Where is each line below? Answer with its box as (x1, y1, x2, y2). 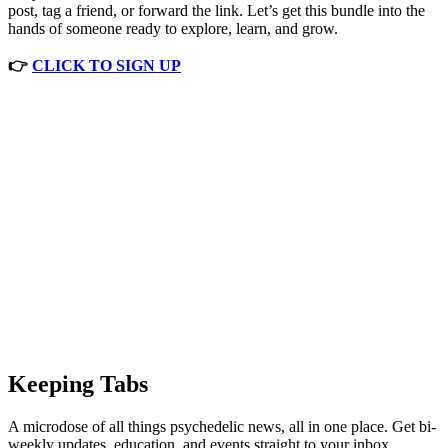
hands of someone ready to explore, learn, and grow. (8, 20, 338, 38)
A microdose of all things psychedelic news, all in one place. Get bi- (8, 418, 436, 436)
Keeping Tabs (8, 371, 148, 398)
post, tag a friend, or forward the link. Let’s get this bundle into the (8, 2, 425, 20)
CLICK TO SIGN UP (32, 57, 181, 75)
